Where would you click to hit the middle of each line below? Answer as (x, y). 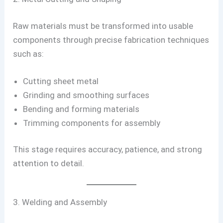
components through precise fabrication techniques (111, 40)
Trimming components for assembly (92, 123)
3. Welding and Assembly (60, 202)
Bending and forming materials (81, 109)
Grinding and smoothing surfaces (86, 95)
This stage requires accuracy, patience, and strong (108, 150)
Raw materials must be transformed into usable (103, 26)
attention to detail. (49, 164)
